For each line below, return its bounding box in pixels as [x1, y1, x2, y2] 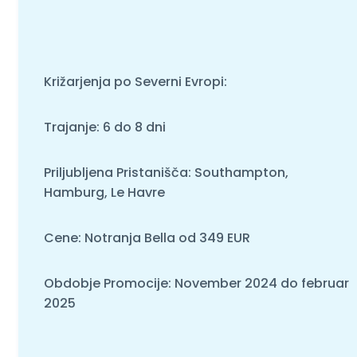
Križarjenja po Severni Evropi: [43, 72, 227, 91]
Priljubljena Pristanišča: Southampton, [43, 163, 288, 182]
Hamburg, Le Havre [43, 182, 165, 202]
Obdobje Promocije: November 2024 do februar [43, 273, 349, 292]
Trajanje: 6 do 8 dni [43, 117, 166, 136]
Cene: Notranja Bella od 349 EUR [43, 228, 250, 247]
